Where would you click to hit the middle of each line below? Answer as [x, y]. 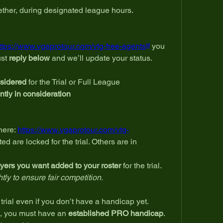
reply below [29, 58]
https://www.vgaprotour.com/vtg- [73, 129]
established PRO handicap [116, 213]
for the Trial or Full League [73, 82]
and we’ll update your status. [101, 58]
